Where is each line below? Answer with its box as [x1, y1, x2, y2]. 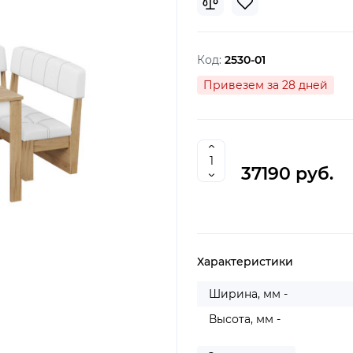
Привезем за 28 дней [203, 78, 328, 92]
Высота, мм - [209, 312, 281, 326]
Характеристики [197, 255, 293, 269]
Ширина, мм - [209, 287, 288, 301]
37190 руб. [241, 163, 333, 184]
